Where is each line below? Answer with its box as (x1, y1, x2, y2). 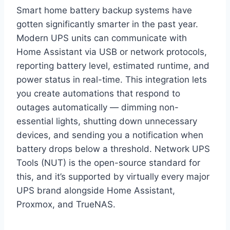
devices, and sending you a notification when (16, 130, 203, 141)
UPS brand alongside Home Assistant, (16, 185, 175, 196)
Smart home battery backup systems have (16, 5, 192, 16)
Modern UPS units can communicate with (16, 33, 187, 44)
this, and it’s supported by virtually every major (16, 171, 209, 182)
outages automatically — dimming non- (16, 102, 179, 113)
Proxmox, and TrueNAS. (16, 199, 116, 210)
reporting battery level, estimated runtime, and (16, 61, 209, 71)
